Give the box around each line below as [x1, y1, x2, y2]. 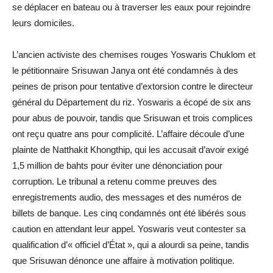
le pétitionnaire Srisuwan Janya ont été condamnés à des [12, 65, 238, 76]
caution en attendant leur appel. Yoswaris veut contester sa [12, 223, 246, 234]
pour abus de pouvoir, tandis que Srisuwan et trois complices [12, 112, 253, 123]
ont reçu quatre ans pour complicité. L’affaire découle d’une [12, 128, 244, 139]
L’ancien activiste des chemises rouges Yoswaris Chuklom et [12, 49, 255, 60]
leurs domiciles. [12, 17, 74, 28]
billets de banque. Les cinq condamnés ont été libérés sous [12, 207, 246, 218]
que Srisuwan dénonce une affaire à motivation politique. [12, 255, 235, 266]
